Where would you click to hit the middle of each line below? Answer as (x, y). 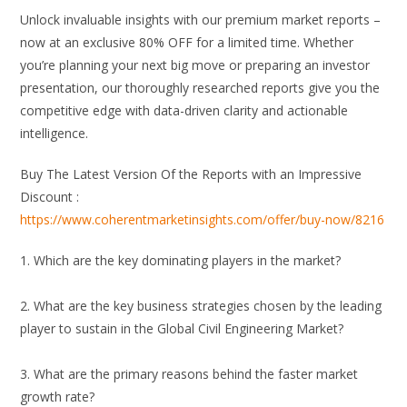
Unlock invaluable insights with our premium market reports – (201, 20)
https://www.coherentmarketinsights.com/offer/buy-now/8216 (203, 220)
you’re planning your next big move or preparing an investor (195, 65)
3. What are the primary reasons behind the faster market (189, 374)
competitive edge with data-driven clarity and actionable (184, 111)
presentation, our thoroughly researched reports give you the (200, 88)
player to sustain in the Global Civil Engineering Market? (182, 329)
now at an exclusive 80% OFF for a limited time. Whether (187, 43)
